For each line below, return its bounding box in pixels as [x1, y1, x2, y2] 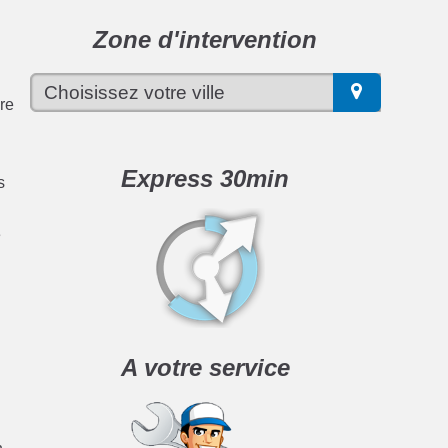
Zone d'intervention [93, 26, 318, 54]
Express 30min [121, 164, 290, 192]
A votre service [120, 354, 290, 382]
